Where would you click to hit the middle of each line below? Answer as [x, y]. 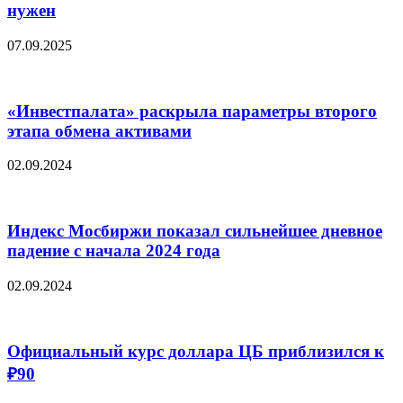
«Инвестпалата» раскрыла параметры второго [192, 111]
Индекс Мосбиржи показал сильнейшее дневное [195, 231]
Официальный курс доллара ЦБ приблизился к [196, 351]
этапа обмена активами [99, 130]
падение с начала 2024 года [114, 251]
